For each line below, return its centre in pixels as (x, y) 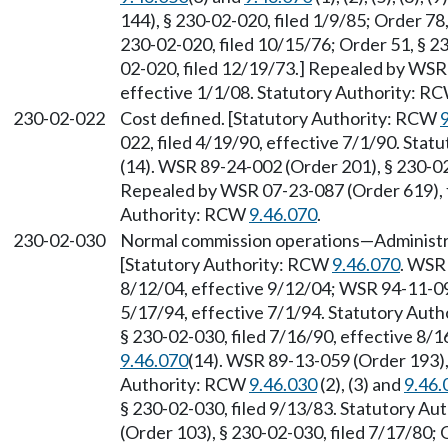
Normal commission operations (240, 240)
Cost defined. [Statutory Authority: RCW (280, 118)
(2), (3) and (360, 384)
